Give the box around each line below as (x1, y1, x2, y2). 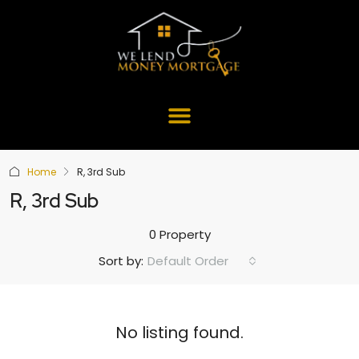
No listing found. (115, 321, 244, 344)
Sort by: (99, 252, 143, 270)
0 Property (148, 225, 211, 243)
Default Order (147, 252, 228, 269)
